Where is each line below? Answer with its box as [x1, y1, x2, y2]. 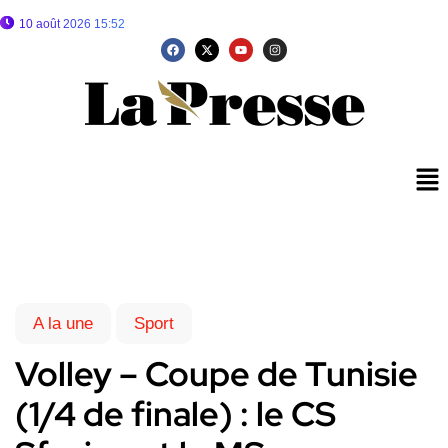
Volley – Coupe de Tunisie [15, 351, 418, 397]
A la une [33, 314, 93, 334]
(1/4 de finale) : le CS [15, 391, 336, 437]
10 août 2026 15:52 [19, 17, 125, 31]
